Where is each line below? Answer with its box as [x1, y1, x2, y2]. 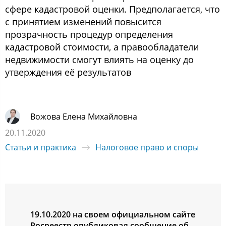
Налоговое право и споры [95, 142, 199, 153]
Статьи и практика [5, 142, 76, 153]
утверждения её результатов [5, 66, 131, 78]
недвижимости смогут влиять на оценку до [5, 53, 194, 66]
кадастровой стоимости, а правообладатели [5, 41, 199, 53]
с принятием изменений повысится [5, 16, 161, 28]
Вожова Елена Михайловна [30, 110, 137, 122]
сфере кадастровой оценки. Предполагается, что [5, 3, 220, 15]
